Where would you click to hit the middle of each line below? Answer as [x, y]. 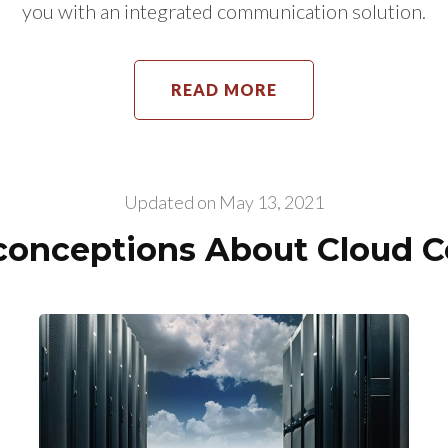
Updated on [171, 202]
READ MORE [224, 90]
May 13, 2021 [271, 202]
